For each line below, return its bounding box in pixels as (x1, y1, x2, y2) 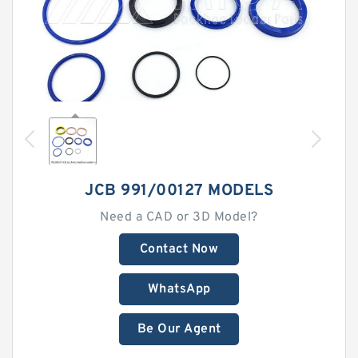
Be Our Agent (137, 321, 221, 337)
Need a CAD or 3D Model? (100, 209, 258, 225)
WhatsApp (147, 281, 211, 297)
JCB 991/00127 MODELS (85, 181, 273, 201)
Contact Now (139, 241, 219, 257)
